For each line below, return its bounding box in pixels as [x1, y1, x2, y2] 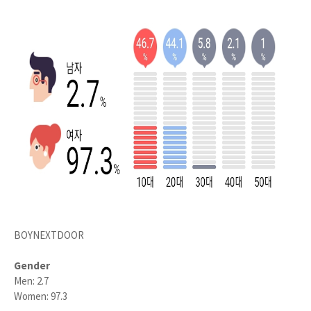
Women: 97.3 [14, 289, 67, 303]
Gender [14, 259, 50, 272]
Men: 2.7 [14, 274, 49, 287]
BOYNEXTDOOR [14, 228, 84, 242]
